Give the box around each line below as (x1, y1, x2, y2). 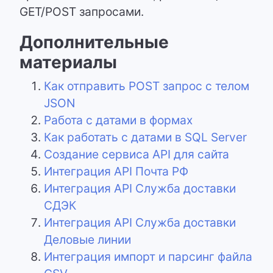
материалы (19, 52, 117, 73)
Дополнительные (19, 32, 169, 53)
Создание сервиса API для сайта (44, 147, 229, 162)
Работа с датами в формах (44, 113, 193, 128)
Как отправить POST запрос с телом (44, 79, 249, 94)
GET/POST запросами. (19, 4, 144, 19)
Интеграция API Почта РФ (44, 164, 188, 179)
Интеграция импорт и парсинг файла (44, 249, 252, 264)
